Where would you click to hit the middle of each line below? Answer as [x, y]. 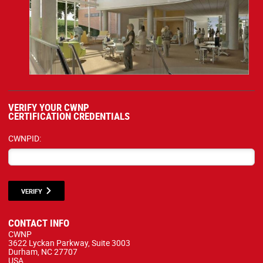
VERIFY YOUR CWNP [49, 107]
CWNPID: [25, 139]
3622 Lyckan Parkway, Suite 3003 [69, 243]
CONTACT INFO [39, 223]
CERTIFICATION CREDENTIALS [69, 116]
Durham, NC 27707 [43, 252]
